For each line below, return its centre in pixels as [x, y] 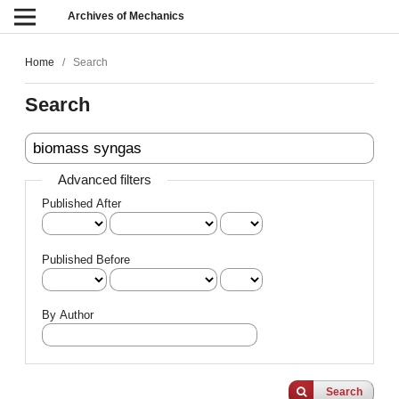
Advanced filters [105, 180]
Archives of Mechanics [126, 16]
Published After [82, 204]
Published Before [86, 259]
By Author [68, 315]
